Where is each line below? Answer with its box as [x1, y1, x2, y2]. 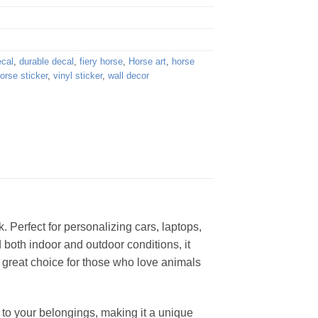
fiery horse [79, 56, 123, 67]
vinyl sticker [53, 70, 102, 82]
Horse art [128, 56, 166, 67]
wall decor [108, 70, 149, 82]
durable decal [19, 56, 74, 67]
